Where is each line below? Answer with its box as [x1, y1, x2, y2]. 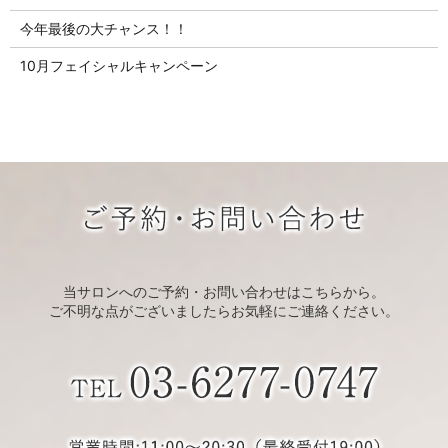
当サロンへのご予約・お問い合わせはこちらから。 [63, 283, 385, 301]
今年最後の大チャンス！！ [19, 19, 188, 37]
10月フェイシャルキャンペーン [19, 56, 218, 74]
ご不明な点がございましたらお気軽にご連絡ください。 [49, 302, 399, 320]
